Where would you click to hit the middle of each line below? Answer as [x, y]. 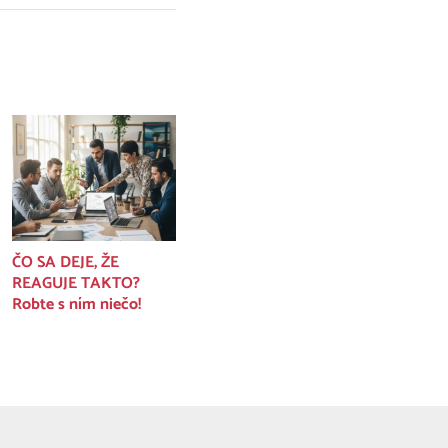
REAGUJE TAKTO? [76, 283]
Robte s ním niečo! [76, 304]
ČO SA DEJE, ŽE [65, 262]
